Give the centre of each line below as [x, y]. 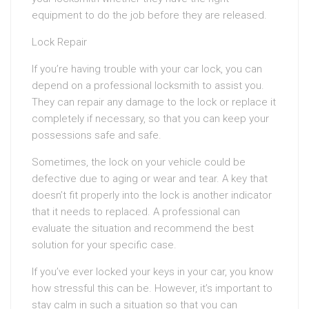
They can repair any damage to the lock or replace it [154, 102]
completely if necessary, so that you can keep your [150, 119]
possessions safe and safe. [97, 136]
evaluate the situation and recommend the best [143, 229]
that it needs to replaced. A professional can [136, 212]
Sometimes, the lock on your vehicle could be [139, 162]
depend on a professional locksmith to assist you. [148, 86]
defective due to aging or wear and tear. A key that [150, 179]
